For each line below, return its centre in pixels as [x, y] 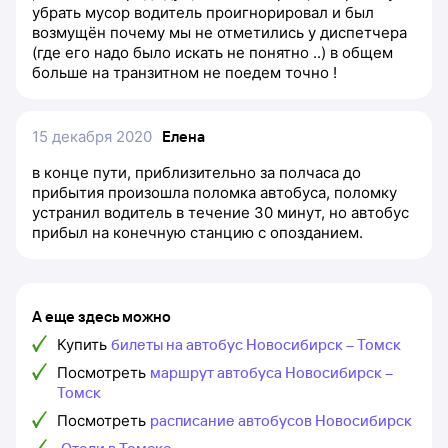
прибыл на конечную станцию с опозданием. [197, 232]
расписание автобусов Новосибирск [281, 420]
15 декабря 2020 [92, 136]
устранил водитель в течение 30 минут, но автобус [220, 212]
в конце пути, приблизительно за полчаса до [196, 172]
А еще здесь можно [101, 316]
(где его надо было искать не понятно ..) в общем [212, 52]
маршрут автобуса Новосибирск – [271, 372]
